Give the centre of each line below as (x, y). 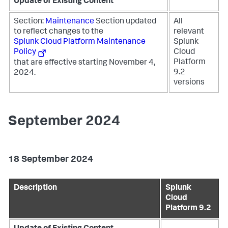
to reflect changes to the (59, 32)
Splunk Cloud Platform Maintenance (80, 42)
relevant (189, 32)
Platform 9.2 (188, 209)
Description (35, 188)
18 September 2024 (51, 160)
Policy (25, 52)
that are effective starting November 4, (84, 63)
